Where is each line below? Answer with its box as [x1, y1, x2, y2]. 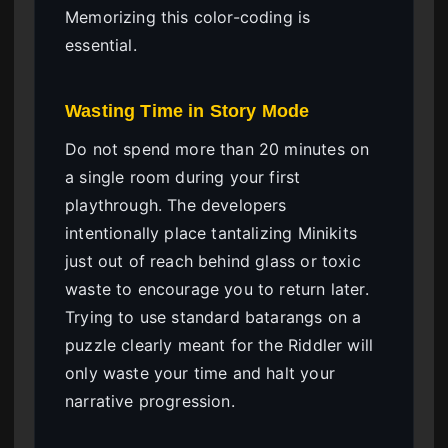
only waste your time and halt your [65, 362, 335, 383]
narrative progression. [65, 390, 235, 411]
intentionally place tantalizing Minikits [65, 222, 357, 243]
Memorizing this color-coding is [65, 7, 311, 28]
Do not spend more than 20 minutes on [65, 138, 370, 159]
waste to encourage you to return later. [65, 278, 369, 299]
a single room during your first [65, 166, 301, 187]
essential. [65, 35, 137, 56]
